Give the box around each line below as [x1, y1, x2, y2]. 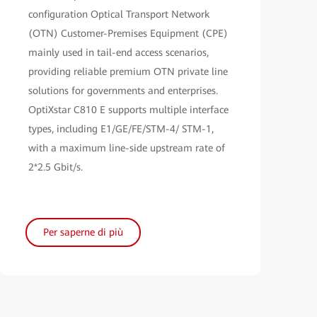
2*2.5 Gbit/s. [28, 161, 83, 173]
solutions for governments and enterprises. [28, 84, 218, 96]
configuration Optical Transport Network [28, 8, 209, 20]
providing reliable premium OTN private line [28, 65, 228, 77]
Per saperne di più [43, 226, 123, 238]
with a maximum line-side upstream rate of [28, 142, 225, 154]
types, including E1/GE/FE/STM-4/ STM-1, [28, 122, 214, 134]
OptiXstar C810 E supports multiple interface [28, 103, 229, 115]
